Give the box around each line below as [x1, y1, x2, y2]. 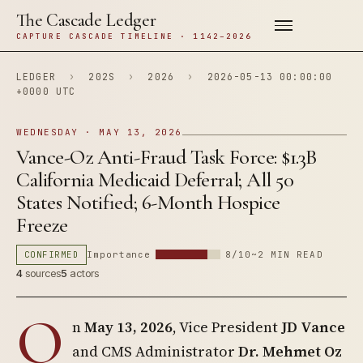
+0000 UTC [16, 85, 76, 97]
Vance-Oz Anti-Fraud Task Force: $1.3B [16, 144, 317, 169]
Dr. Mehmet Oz [238, 341, 342, 361]
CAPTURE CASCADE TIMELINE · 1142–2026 [16, 31, 253, 41]
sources [23, 267, 61, 280]
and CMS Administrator [72, 341, 238, 361]
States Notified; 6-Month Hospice [16, 190, 280, 215]
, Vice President [173, 317, 281, 337]
